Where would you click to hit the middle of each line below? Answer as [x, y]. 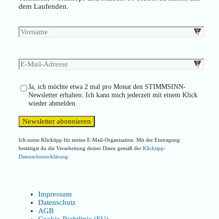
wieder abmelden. [53, 103]
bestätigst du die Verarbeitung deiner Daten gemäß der [81, 148]
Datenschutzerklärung [43, 156]
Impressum [55, 194]
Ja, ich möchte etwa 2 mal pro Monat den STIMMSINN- [107, 87]
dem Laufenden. [44, 6]
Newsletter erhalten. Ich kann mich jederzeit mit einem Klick [113, 95]
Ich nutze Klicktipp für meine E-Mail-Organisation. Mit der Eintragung [99, 140]
